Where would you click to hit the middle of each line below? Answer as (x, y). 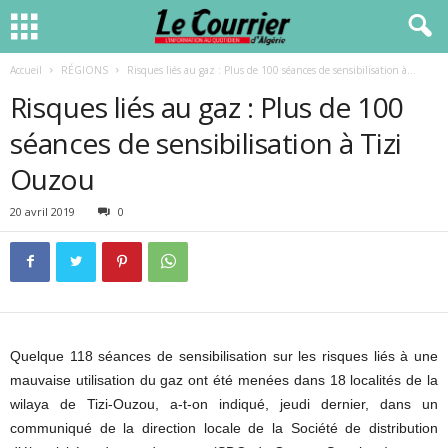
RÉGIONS (84, 70)
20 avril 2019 (42, 211)
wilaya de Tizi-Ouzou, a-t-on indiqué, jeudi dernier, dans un (224, 404)
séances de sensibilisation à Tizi (206, 143)
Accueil (26, 70)
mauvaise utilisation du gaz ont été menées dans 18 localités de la (224, 380)
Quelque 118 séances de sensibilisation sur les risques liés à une (224, 356)
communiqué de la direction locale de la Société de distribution (224, 428)
